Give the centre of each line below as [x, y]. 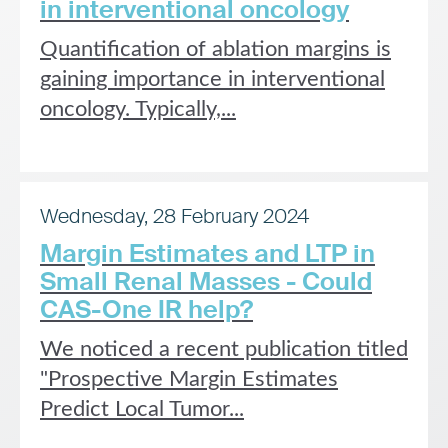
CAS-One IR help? [146, 309]
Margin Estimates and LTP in [207, 253]
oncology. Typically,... [138, 109]
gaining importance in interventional [212, 79]
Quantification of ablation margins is [215, 49]
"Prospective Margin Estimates [189, 379]
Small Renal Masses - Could [206, 281]
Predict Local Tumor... [142, 409]
